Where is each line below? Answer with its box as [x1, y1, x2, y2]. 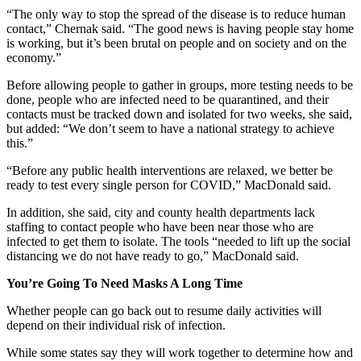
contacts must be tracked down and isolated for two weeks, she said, [6, 106, 352, 121]
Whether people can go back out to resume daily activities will [6, 303, 322, 317]
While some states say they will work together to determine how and [6, 345, 353, 359]
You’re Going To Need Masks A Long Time [6, 276, 243, 290]
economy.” [6, 50, 61, 64]
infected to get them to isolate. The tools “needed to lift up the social [6, 234, 351, 248]
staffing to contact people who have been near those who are [6, 219, 313, 234]
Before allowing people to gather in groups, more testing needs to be [6, 77, 353, 92]
